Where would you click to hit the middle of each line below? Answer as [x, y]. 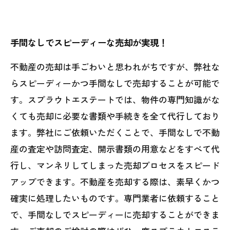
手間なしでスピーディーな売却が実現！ [89, 42]
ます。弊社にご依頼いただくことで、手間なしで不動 [115, 132]
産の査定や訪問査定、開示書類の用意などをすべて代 [115, 149]
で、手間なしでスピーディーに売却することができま [115, 214]
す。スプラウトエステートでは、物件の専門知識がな [115, 99]
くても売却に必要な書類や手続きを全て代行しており [115, 116]
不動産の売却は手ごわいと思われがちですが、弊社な [115, 66]
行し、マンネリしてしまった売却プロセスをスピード [115, 165]
